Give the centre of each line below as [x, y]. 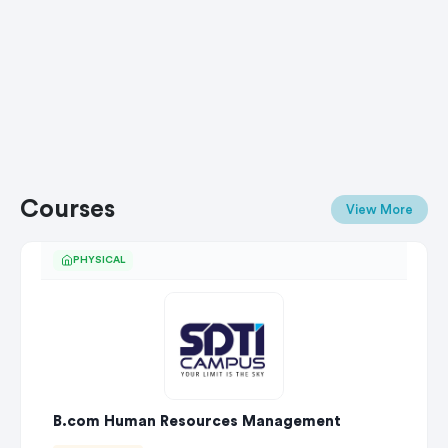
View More [379, 210]
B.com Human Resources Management [197, 421]
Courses [67, 209]
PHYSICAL [99, 259]
